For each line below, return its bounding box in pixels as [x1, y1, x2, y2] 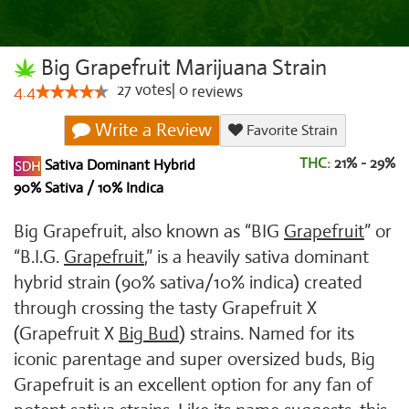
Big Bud [119, 322, 179, 345]
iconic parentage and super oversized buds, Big [14, 348, 375, 371]
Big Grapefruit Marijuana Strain [37, 54, 327, 81]
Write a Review [89, 119, 212, 142]
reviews [188, 82, 243, 101]
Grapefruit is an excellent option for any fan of [14, 373, 372, 396]
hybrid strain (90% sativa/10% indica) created [14, 271, 362, 294]
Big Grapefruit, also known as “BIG [14, 220, 284, 243]
